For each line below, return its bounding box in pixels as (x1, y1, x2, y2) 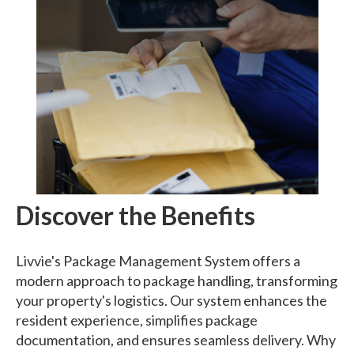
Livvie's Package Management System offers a (16, 251, 300, 269)
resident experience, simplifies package (16, 311, 258, 329)
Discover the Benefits (16, 200, 255, 232)
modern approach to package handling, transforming (16, 271, 337, 289)
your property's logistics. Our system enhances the (16, 291, 327, 309)
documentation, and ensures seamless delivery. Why (16, 330, 336, 348)
